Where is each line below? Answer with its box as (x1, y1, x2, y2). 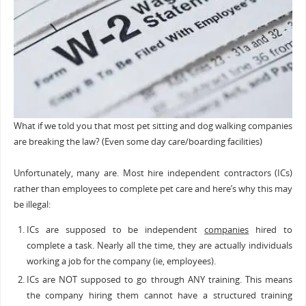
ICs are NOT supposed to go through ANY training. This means (26, 274, 293, 286)
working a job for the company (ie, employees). (26, 255, 216, 268)
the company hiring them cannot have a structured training (26, 290, 293, 302)
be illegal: (13, 198, 51, 210)
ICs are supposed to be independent (26, 224, 205, 236)
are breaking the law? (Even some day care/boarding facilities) (13, 135, 262, 148)
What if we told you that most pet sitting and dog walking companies (13, 120, 293, 132)
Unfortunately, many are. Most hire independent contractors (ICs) (13, 167, 293, 179)
